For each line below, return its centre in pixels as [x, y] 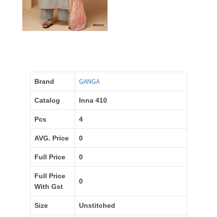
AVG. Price [52, 138]
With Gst [49, 186]
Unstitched [97, 205]
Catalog [47, 100]
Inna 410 [93, 100]
